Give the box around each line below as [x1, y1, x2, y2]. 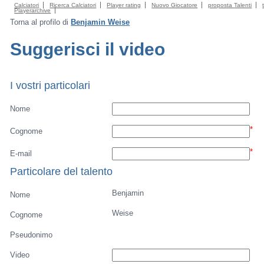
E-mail [10, 149, 32, 158]
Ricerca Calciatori [49, 2, 97, 8]
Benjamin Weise [71, 18, 130, 27]
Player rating [107, 2, 141, 8]
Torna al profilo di [10, 18, 71, 27]
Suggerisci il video [10, 39, 166, 59]
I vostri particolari [10, 79, 91, 91]
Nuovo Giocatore [151, 2, 198, 8]
